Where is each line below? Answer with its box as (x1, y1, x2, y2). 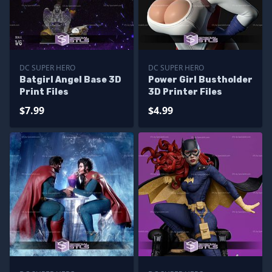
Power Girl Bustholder (148, 75, 253, 85)
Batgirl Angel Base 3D (19, 75, 121, 85)
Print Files (19, 87, 69, 97)
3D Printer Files (148, 87, 222, 97)
